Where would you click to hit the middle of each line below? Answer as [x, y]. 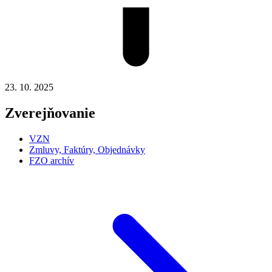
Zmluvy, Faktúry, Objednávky [87, 149]
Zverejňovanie [50, 113]
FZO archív [52, 160]
